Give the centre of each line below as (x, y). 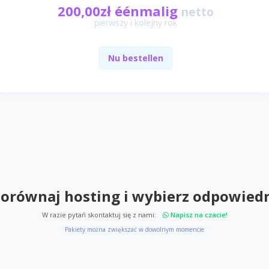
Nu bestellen (136, 58)
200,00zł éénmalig (118, 11)
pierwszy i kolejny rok (136, 23)
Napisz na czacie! (198, 215)
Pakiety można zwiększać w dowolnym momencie (134, 229)
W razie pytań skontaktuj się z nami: (100, 215)
